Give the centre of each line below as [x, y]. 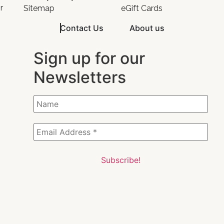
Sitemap [39, 8]
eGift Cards [141, 8]
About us [147, 28]
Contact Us [82, 28]
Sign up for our [89, 58]
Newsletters [79, 77]
